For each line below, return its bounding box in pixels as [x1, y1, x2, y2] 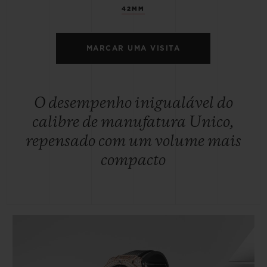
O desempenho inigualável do [33, 96, 233, 112]
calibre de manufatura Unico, [32, 115, 234, 131]
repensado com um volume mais [25, 134, 241, 150]
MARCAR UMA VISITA [86, 45, 181, 52]
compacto [101, 153, 166, 169]
